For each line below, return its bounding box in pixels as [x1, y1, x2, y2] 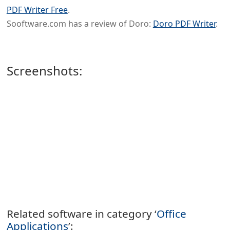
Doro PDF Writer [152, 17, 216, 29]
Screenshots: [6, 62, 82, 79]
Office [156, 206, 186, 221]
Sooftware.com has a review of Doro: [6, 17, 153, 29]
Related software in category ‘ [6, 206, 157, 221]
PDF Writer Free [6, 4, 68, 15]
